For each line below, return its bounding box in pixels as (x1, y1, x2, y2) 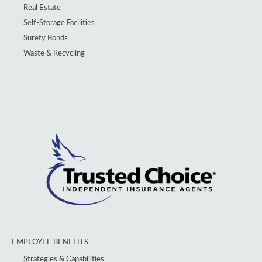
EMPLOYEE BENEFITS (12, 237, 88, 246)
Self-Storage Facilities (23, 19, 95, 27)
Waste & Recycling (23, 49, 85, 58)
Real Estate (23, 4, 61, 12)
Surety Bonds (23, 34, 68, 43)
